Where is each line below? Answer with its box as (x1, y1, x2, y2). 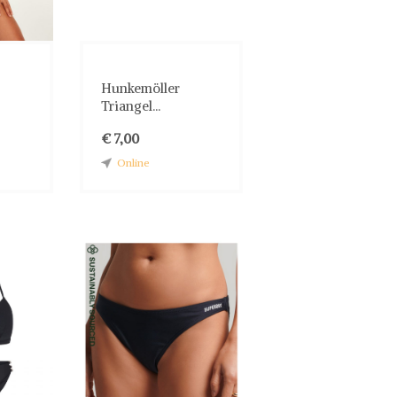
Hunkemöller (101, 79, 181, 97)
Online (117, 155, 151, 169)
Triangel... (101, 97, 161, 114)
